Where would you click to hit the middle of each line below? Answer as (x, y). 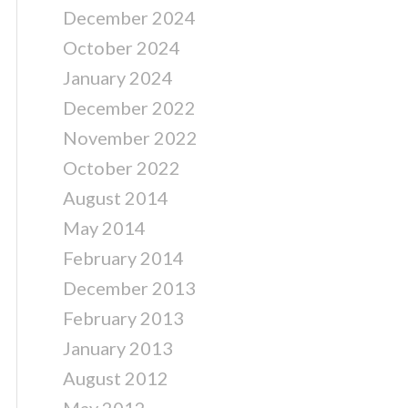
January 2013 (118, 348)
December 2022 (129, 107)
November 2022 (130, 138)
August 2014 (116, 198)
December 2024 (129, 17)
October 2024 (122, 47)
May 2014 (104, 228)
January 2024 (118, 77)
